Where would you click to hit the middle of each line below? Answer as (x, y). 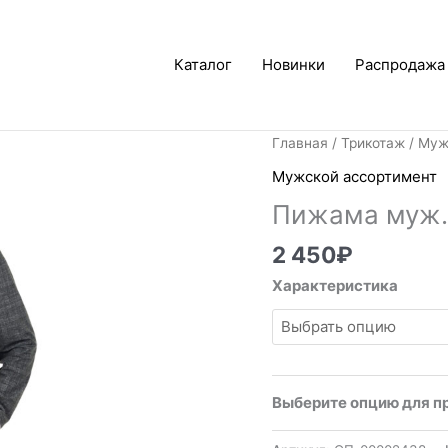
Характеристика (335, 286)
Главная (300, 143)
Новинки (293, 64)
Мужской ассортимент (355, 176)
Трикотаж (373, 143)
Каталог (203, 64)
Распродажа (400, 64)
